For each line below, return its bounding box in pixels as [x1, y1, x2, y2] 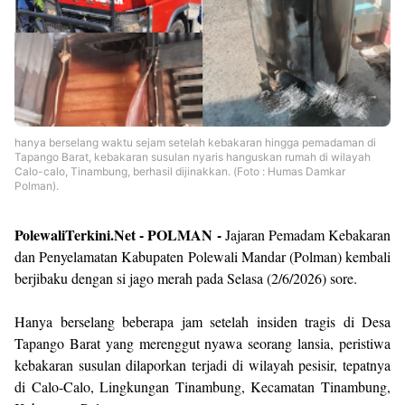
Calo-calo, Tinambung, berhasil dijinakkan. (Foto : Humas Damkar [14, 165, 345, 178]
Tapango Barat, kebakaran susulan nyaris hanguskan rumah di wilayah [14, 150, 371, 164]
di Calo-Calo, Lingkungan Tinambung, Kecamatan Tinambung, [14, 377, 391, 396]
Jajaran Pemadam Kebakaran [221, 225, 391, 244]
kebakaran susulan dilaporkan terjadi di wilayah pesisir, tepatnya [14, 355, 391, 374]
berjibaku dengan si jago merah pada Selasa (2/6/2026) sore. [14, 268, 357, 287]
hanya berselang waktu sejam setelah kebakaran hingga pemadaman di [14, 136, 376, 149]
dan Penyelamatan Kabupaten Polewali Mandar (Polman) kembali [14, 247, 391, 266]
